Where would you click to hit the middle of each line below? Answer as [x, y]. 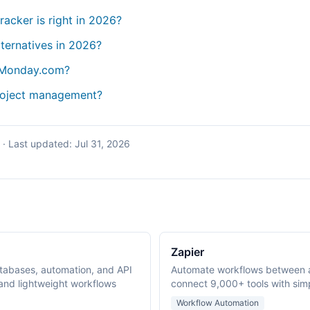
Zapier [188, 252]
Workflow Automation [218, 303]
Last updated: [42, 144]
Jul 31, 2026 [102, 144]
